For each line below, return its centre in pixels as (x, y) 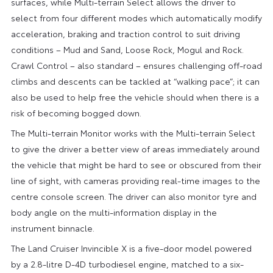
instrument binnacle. (52, 228)
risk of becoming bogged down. (76, 112)
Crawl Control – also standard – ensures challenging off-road (136, 65)
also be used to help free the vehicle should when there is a (135, 97)
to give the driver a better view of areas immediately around (135, 148)
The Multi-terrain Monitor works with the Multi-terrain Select (133, 133)
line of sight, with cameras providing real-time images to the (135, 180)
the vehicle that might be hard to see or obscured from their (136, 164)
